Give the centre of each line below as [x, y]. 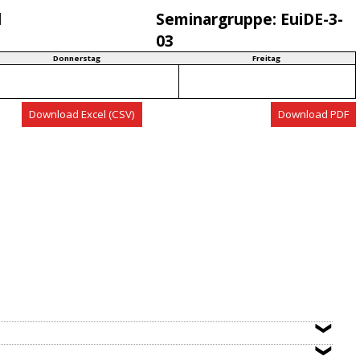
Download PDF [314, 114]
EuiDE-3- [311, 18]
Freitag [267, 58]
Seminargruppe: [218, 18]
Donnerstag [76, 58]
